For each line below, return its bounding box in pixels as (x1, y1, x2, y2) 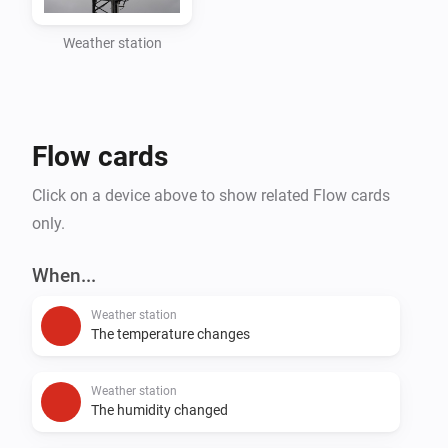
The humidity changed (91, 401, 228, 418)
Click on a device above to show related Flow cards (32, 185, 390, 205)
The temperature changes (91, 325, 250, 342)
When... (32, 263, 96, 287)
